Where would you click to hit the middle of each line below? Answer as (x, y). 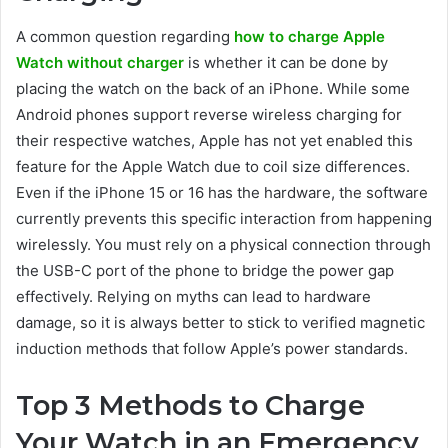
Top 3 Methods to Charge (190, 405)
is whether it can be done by (286, 62)
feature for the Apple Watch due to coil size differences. (213, 166)
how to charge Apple (309, 36)
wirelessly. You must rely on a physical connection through (223, 244)
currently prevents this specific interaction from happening (224, 218)
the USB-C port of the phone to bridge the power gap (205, 270)
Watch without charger (100, 62)
